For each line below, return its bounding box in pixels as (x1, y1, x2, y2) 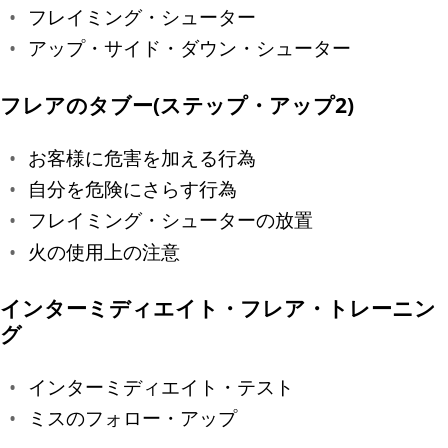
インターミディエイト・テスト (28, 374, 294, 400)
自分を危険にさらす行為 (28, 175, 237, 201)
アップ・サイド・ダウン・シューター (28, 35, 351, 60)
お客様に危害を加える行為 (28, 144, 256, 170)
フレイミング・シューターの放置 (28, 207, 313, 233)
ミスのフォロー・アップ (28, 405, 237, 431)
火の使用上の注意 (28, 238, 180, 264)
